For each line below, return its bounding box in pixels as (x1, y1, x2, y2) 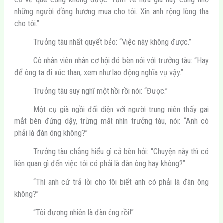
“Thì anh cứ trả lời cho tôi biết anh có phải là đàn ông (33, 177, 209, 187)
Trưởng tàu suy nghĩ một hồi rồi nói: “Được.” (33, 86, 168, 96)
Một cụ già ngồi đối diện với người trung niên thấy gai (33, 105, 209, 114)
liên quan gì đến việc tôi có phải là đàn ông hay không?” (14, 159, 185, 169)
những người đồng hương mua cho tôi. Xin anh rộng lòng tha (14, 6, 209, 16)
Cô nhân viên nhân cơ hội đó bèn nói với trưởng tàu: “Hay (33, 55, 209, 65)
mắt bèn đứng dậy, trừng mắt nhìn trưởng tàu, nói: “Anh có (14, 116, 209, 126)
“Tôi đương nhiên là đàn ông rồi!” (33, 208, 134, 218)
